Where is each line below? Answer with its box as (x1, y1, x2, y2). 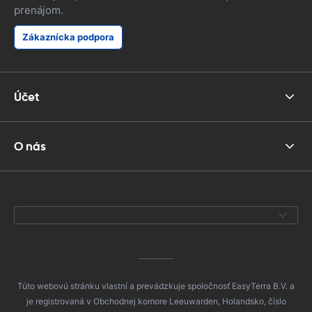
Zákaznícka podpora (22, 31, 114, 42)
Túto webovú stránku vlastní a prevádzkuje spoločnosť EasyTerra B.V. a (17, 281, 295, 291)
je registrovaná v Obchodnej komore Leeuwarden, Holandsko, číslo (26, 296, 286, 306)
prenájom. (14, 3, 63, 17)
